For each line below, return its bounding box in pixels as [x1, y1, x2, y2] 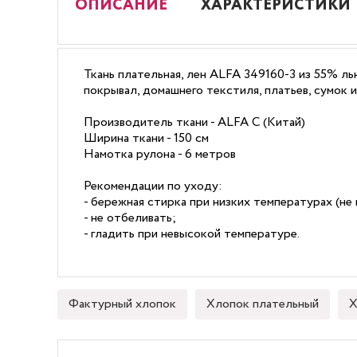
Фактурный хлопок [69, 295, 176, 313]
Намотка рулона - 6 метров [84, 145, 236, 163]
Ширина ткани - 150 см [84, 129, 209, 147]
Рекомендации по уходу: [84, 177, 222, 195]
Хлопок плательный [206, 295, 319, 313]
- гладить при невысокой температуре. [84, 225, 300, 243]
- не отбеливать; [84, 209, 176, 227]
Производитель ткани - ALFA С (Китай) [84, 113, 305, 131]
